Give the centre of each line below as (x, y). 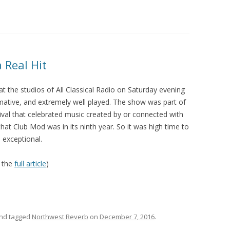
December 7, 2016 (127, 217)
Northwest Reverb (60, 217)
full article (30, 164)
